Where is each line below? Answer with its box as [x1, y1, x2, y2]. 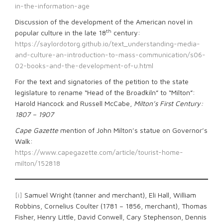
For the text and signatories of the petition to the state [15, 77, 189, 86]
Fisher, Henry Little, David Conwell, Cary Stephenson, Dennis [15, 213, 207, 221]
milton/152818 [15, 159, 60, 167]
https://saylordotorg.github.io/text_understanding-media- [15, 39, 200, 48]
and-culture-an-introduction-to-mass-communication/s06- [15, 50, 206, 59]
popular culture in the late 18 [15, 28, 106, 37]
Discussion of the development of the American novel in [15, 17, 193, 26]
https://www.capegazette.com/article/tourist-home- [15, 148, 183, 156]
